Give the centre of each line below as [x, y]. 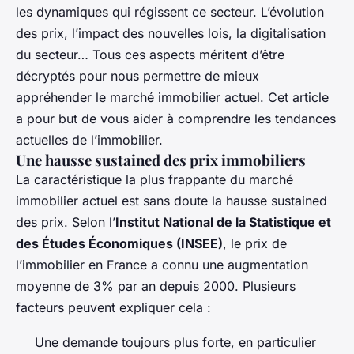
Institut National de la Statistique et [223, 222]
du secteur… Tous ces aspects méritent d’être [150, 55]
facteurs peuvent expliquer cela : [113, 308]
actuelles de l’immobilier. [89, 140]
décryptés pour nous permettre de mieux [137, 76]
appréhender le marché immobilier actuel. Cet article [172, 98]
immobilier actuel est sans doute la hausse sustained [171, 201]
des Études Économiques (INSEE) [119, 244]
